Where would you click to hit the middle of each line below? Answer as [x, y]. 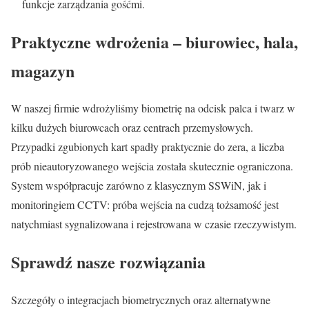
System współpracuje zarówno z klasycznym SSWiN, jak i [139, 186]
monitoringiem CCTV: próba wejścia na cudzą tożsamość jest [145, 205]
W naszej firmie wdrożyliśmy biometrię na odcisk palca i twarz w [153, 108]
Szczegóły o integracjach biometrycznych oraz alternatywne [141, 300]
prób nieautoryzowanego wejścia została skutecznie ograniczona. [152, 166]
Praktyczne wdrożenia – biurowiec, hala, [154, 41]
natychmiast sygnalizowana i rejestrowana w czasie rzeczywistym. [154, 224]
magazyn [43, 70]
